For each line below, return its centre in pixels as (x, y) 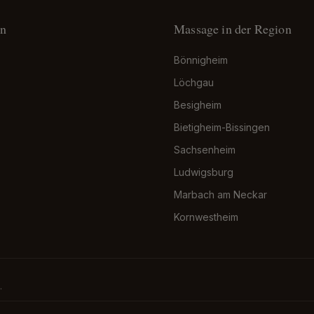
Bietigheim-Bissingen (222, 127)
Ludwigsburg (204, 172)
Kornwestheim (206, 217)
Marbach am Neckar (220, 194)
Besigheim (198, 105)
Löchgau (194, 82)
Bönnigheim (201, 60)
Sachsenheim (205, 150)
